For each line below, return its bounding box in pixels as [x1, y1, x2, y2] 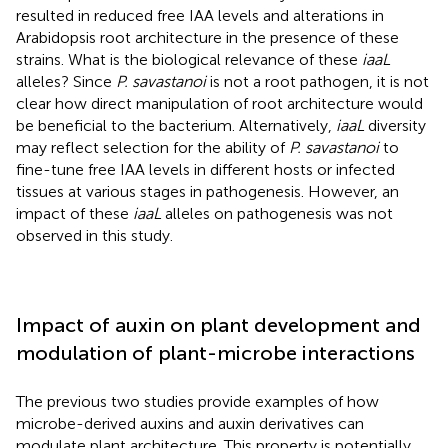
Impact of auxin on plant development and [16, 312, 421, 337]
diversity [364, 115, 426, 135]
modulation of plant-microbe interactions [16, 340, 415, 365]
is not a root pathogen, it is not [206, 71, 429, 91]
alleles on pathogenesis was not [161, 203, 393, 223]
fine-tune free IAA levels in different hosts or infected [16, 159, 395, 179]
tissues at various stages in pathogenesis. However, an [16, 181, 399, 201]
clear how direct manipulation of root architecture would [16, 93, 423, 113]
